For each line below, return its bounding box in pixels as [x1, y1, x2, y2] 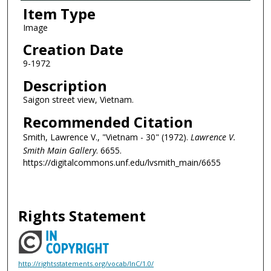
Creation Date [22, 39, 123, 60]
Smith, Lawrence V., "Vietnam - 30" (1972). [22, 131, 191, 143]
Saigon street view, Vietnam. [22, 93, 134, 105]
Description [22, 75, 107, 96]
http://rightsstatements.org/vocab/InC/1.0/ [18, 259, 154, 269]
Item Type [22, 3, 96, 24]
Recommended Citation [22, 111, 193, 132]
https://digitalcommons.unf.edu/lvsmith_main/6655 [22, 156, 221, 168]
